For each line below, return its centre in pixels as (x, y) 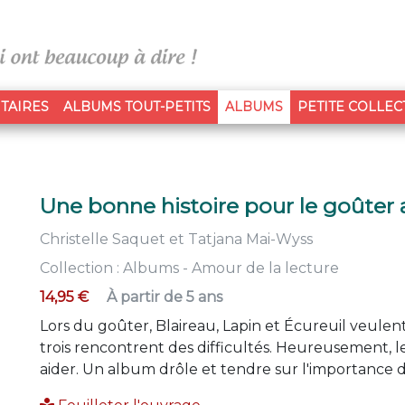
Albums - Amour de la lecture (231, 268)
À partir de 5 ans (165, 297)
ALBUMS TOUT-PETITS (137, 107)
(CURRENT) (319, 106)
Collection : (81, 268)
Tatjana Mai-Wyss (250, 239)
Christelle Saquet (103, 239)
